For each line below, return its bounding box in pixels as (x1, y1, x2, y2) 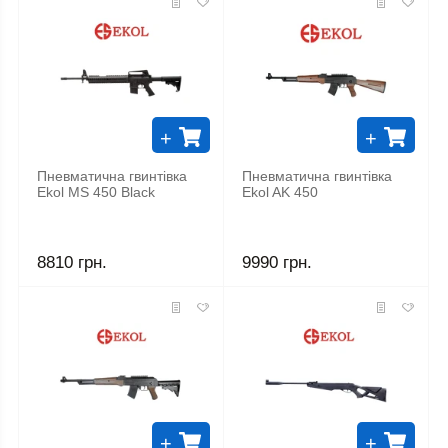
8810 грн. (37, 252, 107, 272)
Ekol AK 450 (242, 185, 319, 201)
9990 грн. (242, 252, 313, 272)
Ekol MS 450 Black (37, 185, 155, 201)
